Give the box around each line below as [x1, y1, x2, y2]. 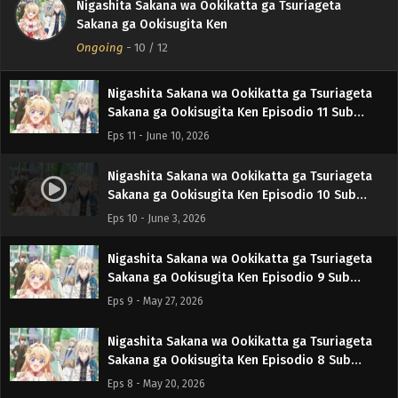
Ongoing [76, 40, 123, 54]
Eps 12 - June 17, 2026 [107, 46, 209, 60]
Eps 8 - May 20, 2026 [107, 377, 205, 390]
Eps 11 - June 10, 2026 [107, 129, 210, 142]
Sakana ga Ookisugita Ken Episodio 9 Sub [107, 269, 350, 285]
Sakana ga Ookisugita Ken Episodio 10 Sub [107, 187, 356, 203]
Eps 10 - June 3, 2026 [107, 211, 206, 225]
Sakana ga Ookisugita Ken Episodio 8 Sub [107, 352, 351, 368]
